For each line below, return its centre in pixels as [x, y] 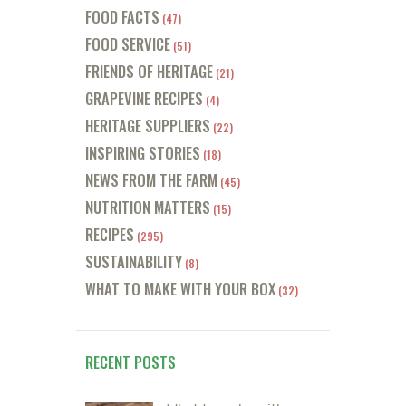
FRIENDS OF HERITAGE [149, 71]
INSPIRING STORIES [143, 152]
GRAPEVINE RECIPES [144, 98]
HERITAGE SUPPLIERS [148, 125]
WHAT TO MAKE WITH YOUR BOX [180, 288]
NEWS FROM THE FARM [151, 179]
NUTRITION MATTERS [148, 207]
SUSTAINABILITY [134, 261]
